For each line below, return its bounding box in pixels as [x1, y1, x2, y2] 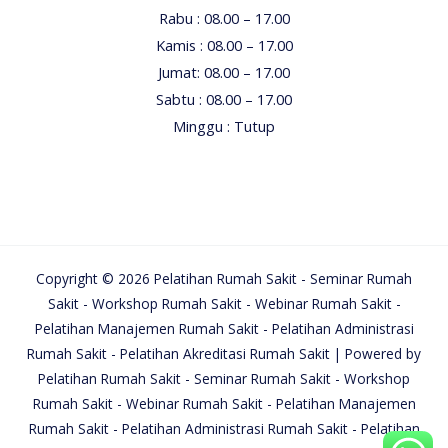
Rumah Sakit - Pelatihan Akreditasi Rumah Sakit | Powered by [27, 344, 421, 364]
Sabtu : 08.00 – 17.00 [156, 88, 292, 109]
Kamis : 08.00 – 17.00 [155, 34, 293, 55]
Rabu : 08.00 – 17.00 [158, 7, 290, 28]
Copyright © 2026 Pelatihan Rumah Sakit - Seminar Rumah [36, 269, 412, 289]
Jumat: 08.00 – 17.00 [158, 61, 290, 82]
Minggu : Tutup [173, 115, 275, 136]
